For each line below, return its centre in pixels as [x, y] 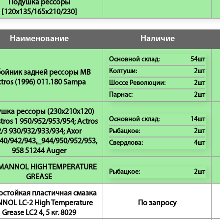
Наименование [39, 39]
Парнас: [121, 95]
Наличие [157, 39]
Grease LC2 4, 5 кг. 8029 [39, 213]
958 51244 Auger [39, 151]
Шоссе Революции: [137, 83]
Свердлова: [126, 143]
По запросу [157, 203]
